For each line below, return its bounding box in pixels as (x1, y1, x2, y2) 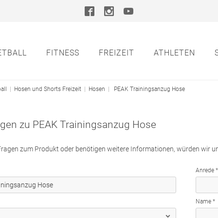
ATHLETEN (154, 48, 196, 57)
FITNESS (46, 48, 80, 57)
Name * (195, 198, 215, 205)
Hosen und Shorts (14, 86, 61, 92)
